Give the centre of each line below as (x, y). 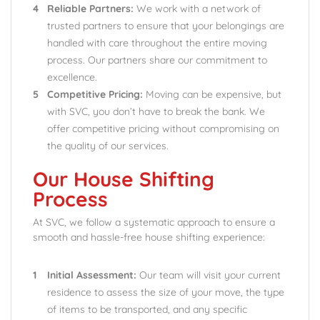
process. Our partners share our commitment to (157, 60)
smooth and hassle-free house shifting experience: (149, 237)
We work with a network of (197, 9)
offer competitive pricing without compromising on (163, 129)
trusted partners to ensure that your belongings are (166, 26)
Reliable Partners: (90, 9)
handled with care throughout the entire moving (157, 43)
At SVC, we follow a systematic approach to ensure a (154, 222)
